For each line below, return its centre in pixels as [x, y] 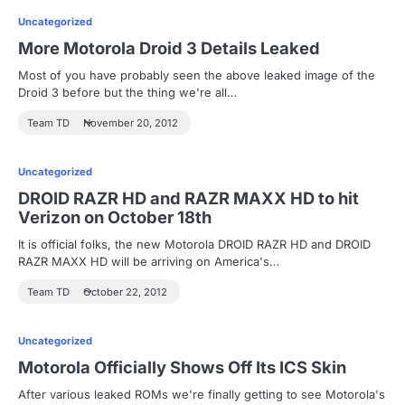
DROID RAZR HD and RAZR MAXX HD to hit [188, 198]
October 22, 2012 [125, 292]
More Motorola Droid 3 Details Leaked [169, 48]
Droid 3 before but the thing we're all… [127, 92]
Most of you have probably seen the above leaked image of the [197, 75]
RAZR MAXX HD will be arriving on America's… [149, 261]
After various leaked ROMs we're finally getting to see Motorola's [202, 394]
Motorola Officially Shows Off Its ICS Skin [182, 367]
